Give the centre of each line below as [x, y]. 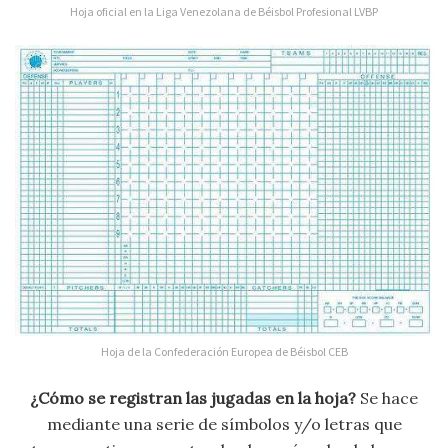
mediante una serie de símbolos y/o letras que [224, 424]
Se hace [387, 398]
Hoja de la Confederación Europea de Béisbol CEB [224, 352]
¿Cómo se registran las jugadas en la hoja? [193, 398]
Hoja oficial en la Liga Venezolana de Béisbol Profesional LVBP [224, 12]
